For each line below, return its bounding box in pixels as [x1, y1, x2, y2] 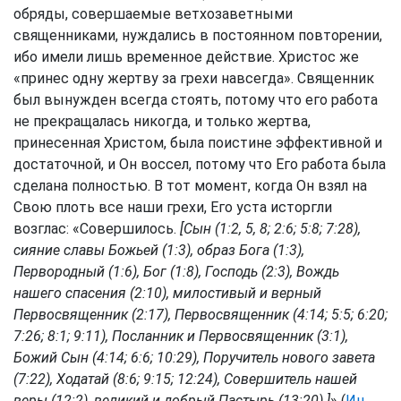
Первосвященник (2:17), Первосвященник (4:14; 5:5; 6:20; [13, 306, 388, 323]
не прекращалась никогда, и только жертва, [13, 113, 311, 130]
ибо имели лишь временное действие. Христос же [13, 48, 359, 65]
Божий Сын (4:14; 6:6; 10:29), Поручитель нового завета [13, 349, 375, 366]
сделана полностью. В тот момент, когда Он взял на [13, 177, 367, 194]
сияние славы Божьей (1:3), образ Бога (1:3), [13, 242, 304, 259]
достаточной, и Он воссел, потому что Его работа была [13, 156, 386, 173]
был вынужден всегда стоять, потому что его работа [13, 91, 378, 108]
